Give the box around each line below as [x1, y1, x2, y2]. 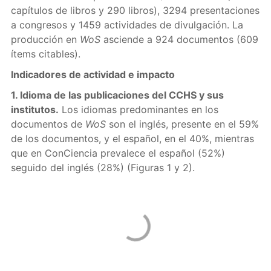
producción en [10, 33, 80, 45]
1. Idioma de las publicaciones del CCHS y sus [10, 89, 224, 101]
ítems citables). [10, 48, 80, 60]
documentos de [10, 118, 85, 130]
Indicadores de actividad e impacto [10, 68, 175, 80]
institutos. [10, 103, 59, 116]
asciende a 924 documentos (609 [100, 33, 258, 45]
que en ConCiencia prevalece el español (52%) [10, 147, 225, 159]
